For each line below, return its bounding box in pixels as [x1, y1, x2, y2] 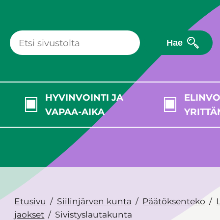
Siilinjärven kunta [57, 196, 132, 207]
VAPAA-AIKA [45, 106, 105, 118]
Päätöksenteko [142, 196, 206, 207]
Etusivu [14, 196, 47, 207]
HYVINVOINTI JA [45, 92, 123, 104]
